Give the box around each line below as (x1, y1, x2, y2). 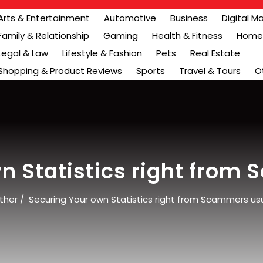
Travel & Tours (179, 65, 241, 77)
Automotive (104, 12, 156, 24)
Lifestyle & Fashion (62, 47, 142, 59)
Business (170, 12, 208, 24)
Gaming (103, 29, 138, 42)
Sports (136, 65, 165, 77)
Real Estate (190, 47, 240, 59)
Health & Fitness (152, 29, 222, 42)
